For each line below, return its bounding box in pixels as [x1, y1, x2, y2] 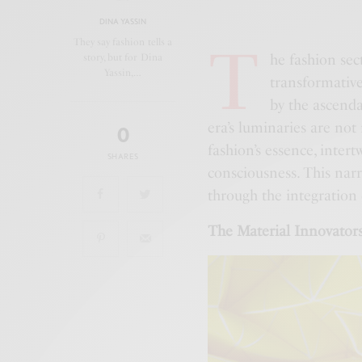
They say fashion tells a [74, 36, 172, 48]
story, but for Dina [83, 51, 162, 63]
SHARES [107, 150, 139, 161]
